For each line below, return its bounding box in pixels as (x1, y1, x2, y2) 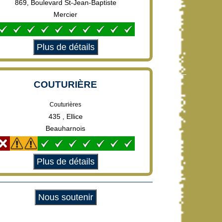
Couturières (50, 101, 81, 109)
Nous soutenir (38, 192, 93, 202)
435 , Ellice (48, 112, 83, 121)
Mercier (54, 10, 77, 18)
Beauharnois (46, 124, 85, 133)
